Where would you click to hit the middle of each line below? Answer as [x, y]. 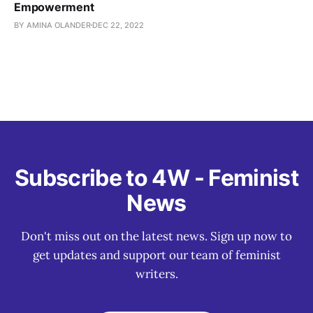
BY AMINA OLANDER [52, 25]
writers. [156, 274]
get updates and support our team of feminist [156, 255]
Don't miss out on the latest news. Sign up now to [156, 236]
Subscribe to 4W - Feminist [156, 178]
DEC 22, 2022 [118, 25]
